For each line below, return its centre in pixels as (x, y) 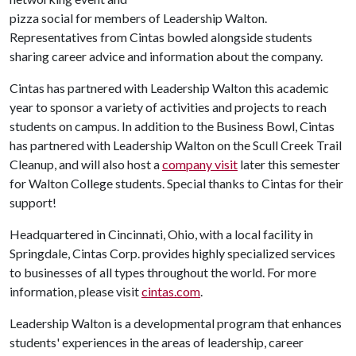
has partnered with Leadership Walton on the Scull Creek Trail (176, 145)
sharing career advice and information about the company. (166, 56)
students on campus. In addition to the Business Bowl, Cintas (172, 126)
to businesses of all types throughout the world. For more (163, 272)
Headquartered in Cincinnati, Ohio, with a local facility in (161, 234)
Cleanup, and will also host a (86, 164)
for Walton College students (86, 183)
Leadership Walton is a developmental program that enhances (176, 323)
